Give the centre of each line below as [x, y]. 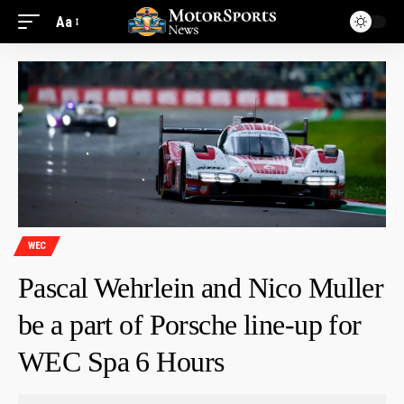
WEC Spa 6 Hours [121, 361]
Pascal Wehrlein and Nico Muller [201, 287]
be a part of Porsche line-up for [190, 324]
